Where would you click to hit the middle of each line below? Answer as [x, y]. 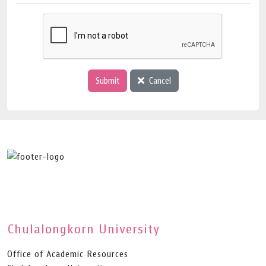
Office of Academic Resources [68, 254]
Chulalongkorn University [83, 229]
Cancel [160, 81]
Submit [107, 81]
